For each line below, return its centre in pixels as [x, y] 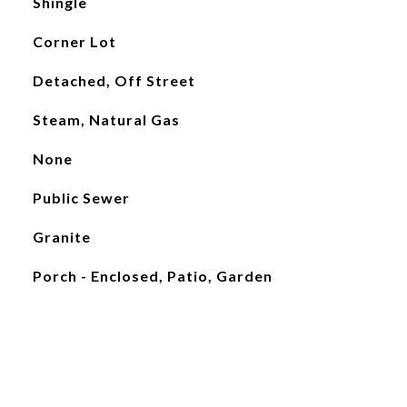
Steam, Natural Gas [106, 119]
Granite [61, 237]
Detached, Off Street [114, 80]
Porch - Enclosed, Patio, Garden [152, 276]
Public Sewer [81, 198]
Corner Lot [74, 41]
